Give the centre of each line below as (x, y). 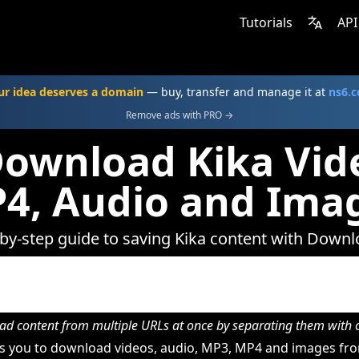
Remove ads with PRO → (179, 115)
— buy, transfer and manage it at (236, 92)
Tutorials (266, 22)
